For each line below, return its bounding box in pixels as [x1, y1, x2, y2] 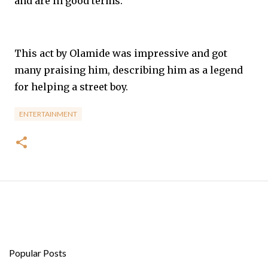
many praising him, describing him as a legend [14, 64, 243, 76]
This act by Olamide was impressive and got [14, 47, 227, 59]
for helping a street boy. [14, 81, 128, 93]
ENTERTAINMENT [19, 109, 77, 118]
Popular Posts [9, 247, 66, 258]
